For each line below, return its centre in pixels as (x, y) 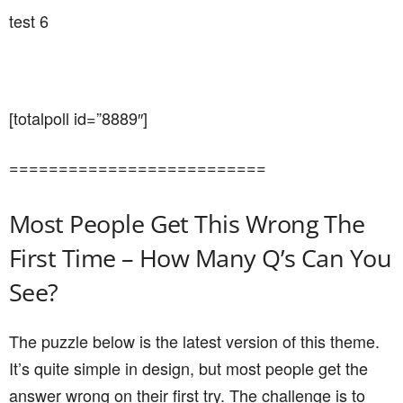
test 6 (29, 21)
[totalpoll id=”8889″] (78, 118)
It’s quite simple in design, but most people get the (188, 368)
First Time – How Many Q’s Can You (201, 258)
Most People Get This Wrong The (187, 224)
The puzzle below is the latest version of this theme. (194, 341)
